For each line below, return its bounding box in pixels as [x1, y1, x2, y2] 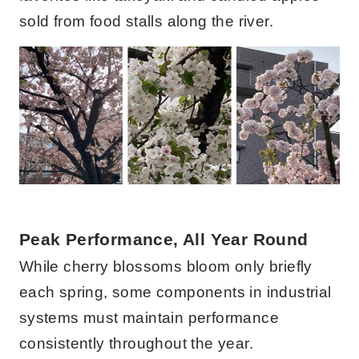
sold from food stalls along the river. [18, 13, 274, 30]
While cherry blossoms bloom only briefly [18, 257, 313, 275]
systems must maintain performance [18, 309, 280, 326]
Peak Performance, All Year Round [18, 229, 309, 248]
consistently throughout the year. [18, 334, 254, 352]
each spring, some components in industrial [18, 283, 332, 301]
